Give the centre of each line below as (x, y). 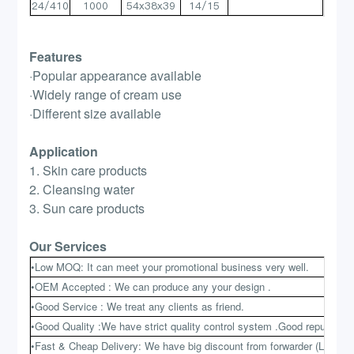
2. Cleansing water (82, 190)
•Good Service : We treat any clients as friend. (138, 307)
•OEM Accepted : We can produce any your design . (151, 287)
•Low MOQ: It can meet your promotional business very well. (170, 267)
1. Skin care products (88, 171)
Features (56, 57)
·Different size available (96, 114)
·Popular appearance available (116, 76)
